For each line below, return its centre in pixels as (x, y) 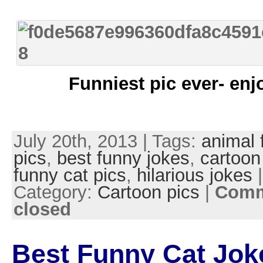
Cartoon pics (148, 192)
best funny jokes (123, 158)
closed (42, 209)
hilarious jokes (194, 175)
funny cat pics (70, 175)
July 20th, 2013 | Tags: (107, 141)
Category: (55, 192)
